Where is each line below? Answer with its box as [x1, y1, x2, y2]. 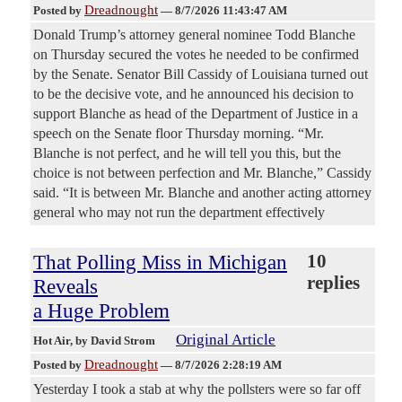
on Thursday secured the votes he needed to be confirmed [33, 46, 359, 62]
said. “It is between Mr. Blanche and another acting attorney [33, 184, 371, 200]
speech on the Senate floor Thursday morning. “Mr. [33, 125, 324, 141]
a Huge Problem [33, 298, 170, 322]
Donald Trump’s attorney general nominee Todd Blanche [33, 26, 355, 42]
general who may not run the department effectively [33, 204, 325, 220]
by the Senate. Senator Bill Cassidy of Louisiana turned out [33, 66, 368, 82]
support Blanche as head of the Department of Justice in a [33, 105, 358, 121]
